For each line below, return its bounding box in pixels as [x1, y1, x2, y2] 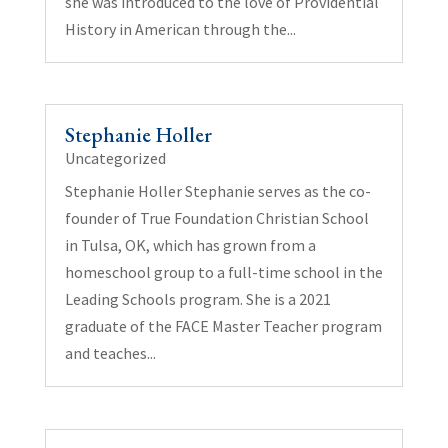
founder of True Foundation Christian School [64, 208, 369, 229]
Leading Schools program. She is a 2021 [64, 289, 331, 310]
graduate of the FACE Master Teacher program [64, 316, 382, 337]
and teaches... [64, 343, 156, 364]
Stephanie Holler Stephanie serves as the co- [64, 181, 371, 202]
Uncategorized [64, 148, 166, 169]
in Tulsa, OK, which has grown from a [64, 235, 316, 256]
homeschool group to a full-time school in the [64, 262, 383, 283]
